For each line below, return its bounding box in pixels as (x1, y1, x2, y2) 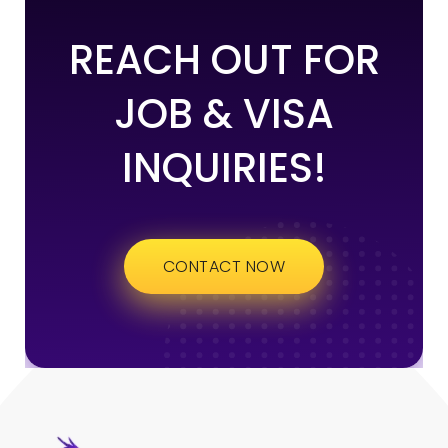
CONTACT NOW (162, 254, 286, 278)
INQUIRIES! (121, 139, 327, 196)
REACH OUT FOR (68, 31, 380, 88)
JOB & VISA (114, 85, 334, 142)
